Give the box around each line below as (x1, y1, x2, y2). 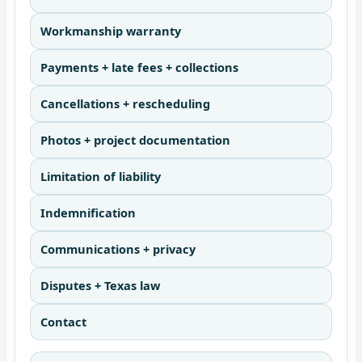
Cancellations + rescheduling (40, 95, 210, 112)
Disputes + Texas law (40, 277, 160, 294)
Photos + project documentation (40, 132, 230, 149)
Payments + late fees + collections (40, 59, 238, 76)
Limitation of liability (40, 168, 161, 185)
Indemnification (40, 204, 136, 221)
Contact (40, 314, 86, 330)
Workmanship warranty (40, 23, 181, 40)
